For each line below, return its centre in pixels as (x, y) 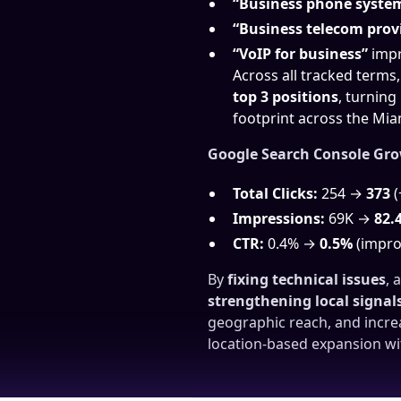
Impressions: (279, 218)
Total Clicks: (275, 193)
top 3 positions (286, 96)
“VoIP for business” (300, 53)
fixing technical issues (307, 279)
